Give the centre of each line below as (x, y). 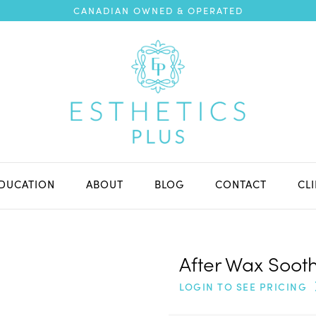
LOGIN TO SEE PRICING (243, 287)
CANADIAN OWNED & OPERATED (158, 11)
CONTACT (241, 184)
